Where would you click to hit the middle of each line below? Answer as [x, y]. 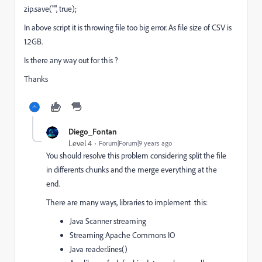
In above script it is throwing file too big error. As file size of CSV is [128, 27]
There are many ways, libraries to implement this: [127, 202]
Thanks [36, 79]
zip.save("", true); [50, 9]
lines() [117, 249]
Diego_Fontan [93, 131]
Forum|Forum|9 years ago [135, 143]
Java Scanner [91, 221]
